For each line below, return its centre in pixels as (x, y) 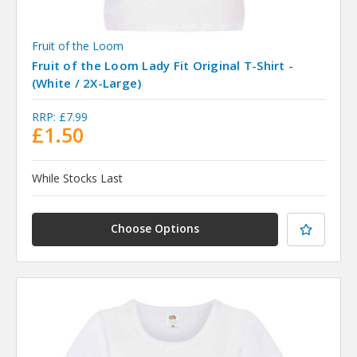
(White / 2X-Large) (86, 83)
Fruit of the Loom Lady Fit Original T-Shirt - (163, 66)
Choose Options (155, 229)
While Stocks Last (77, 178)
